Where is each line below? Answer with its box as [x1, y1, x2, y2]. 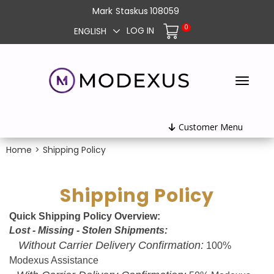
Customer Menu [178, 121, 243, 133]
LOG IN [127, 24, 154, 37]
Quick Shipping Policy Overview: [9, 211, 160, 222]
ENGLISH [74, 24, 106, 37]
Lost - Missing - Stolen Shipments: [9, 225, 168, 236]
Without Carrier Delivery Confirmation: [18, 239, 204, 252]
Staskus [115, 5, 148, 17]
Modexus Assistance [9, 255, 98, 266]
